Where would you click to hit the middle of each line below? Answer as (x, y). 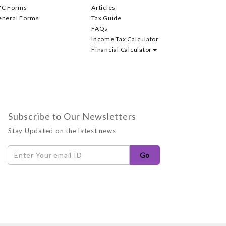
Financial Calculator (122, 50)
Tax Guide (106, 18)
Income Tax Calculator (125, 39)
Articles (103, 7)
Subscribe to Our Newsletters (72, 116)
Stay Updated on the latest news (62, 131)
